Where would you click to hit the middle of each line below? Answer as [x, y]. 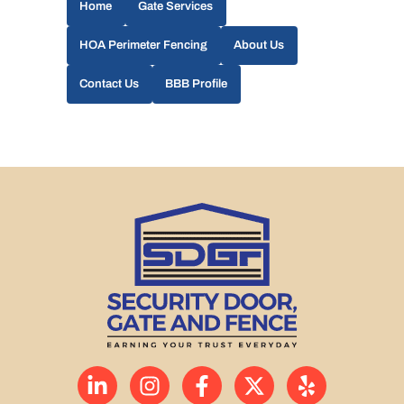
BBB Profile [197, 84]
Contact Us [110, 84]
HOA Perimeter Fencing [144, 45]
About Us [259, 45]
